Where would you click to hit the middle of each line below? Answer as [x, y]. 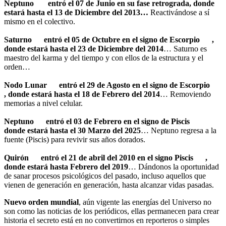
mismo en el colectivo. [40, 21]
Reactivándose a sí [179, 12]
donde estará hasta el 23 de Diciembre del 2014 [84, 48]
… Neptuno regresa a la [179, 130]
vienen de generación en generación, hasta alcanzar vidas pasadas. [109, 185]
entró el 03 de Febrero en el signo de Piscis [118, 121]
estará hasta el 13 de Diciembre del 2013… [76, 12]
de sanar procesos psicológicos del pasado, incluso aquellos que [105, 176]
